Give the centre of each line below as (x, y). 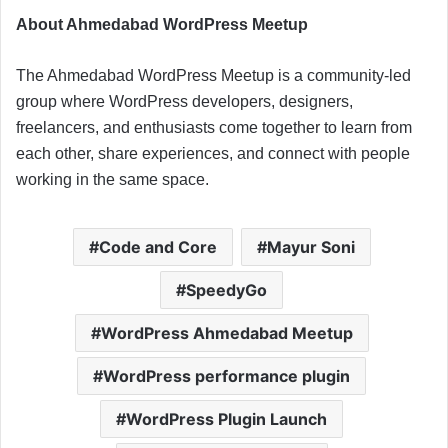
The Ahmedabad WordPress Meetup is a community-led (213, 76)
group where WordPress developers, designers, (184, 102)
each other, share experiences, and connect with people (213, 154)
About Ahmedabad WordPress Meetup (162, 25)
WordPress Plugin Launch (226, 419)
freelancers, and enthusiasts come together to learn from (214, 128)
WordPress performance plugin (226, 376)
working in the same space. (112, 180)
